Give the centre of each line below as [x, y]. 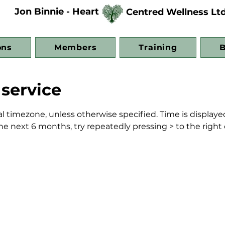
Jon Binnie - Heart [57, 12]
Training [158, 47]
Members [75, 47]
